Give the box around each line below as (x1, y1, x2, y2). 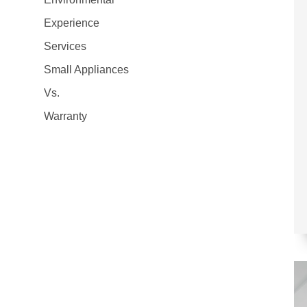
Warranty (44, 110, 87, 122)
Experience (44, 17, 99, 29)
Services (44, 40, 86, 52)
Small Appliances (44, 64, 129, 75)
